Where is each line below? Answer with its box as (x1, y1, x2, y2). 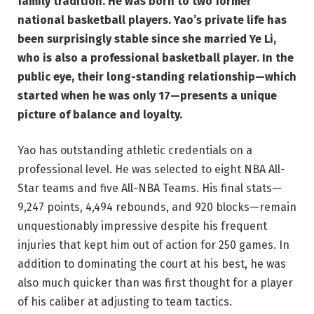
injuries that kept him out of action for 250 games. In (18, 238, 289, 252)
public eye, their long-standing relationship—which (18, 69, 296, 83)
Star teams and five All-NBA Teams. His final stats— (18, 182, 282, 196)
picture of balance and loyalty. (18, 107, 182, 121)
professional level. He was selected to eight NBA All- (18, 163, 285, 177)
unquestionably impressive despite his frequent (18, 219, 267, 233)
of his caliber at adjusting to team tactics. (18, 295, 232, 309)
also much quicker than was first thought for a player (18, 276, 293, 290)
